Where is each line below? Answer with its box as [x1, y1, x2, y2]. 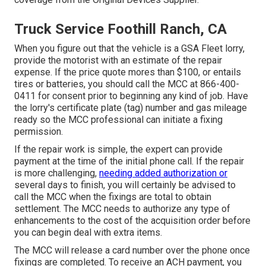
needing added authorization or [99, 167, 227, 179]
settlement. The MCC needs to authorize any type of [14, 203, 230, 215]
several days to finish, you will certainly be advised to [14, 179, 236, 191]
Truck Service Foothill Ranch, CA [14, 21, 227, 38]
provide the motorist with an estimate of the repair [14, 55, 222, 66]
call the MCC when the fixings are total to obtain [14, 191, 211, 203]
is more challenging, [14, 167, 99, 179]
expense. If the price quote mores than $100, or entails [14, 66, 241, 78]
